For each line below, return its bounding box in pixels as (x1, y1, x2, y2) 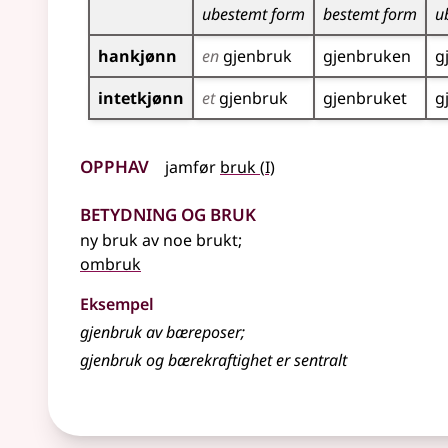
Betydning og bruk (80, 195, 256, 228)
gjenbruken (323, 45, 411, 67)
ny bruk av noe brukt (80, 229, 238, 251)
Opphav (80, 147, 149, 180)
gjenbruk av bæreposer (80, 321, 241, 343)
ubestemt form (202, 3, 305, 25)
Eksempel (80, 293, 154, 315)
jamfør (165, 156, 216, 178)
